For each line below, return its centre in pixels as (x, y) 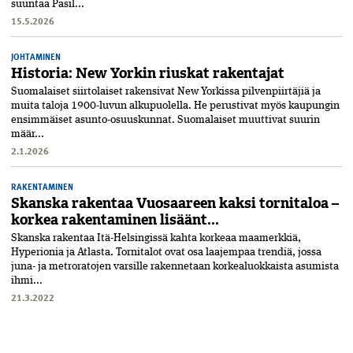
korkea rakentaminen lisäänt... (115, 220)
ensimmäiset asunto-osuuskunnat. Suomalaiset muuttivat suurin (165, 120)
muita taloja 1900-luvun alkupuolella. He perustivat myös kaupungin (175, 106)
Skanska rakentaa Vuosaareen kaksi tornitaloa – (175, 204)
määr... (28, 134)
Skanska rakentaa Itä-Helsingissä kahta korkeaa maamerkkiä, (156, 238)
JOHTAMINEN (36, 57)
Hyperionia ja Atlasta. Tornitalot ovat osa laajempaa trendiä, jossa (166, 253)
